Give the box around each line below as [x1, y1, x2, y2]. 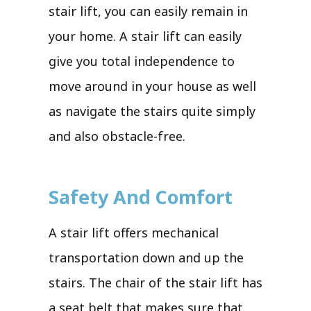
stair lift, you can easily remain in [49, 2, 248, 19]
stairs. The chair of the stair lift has [49, 274, 262, 291]
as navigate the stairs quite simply [49, 102, 255, 119]
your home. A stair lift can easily [49, 27, 242, 44]
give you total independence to [49, 52, 235, 69]
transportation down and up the [49, 249, 244, 266]
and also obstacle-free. [49, 127, 185, 144]
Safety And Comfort [49, 183, 233, 210]
